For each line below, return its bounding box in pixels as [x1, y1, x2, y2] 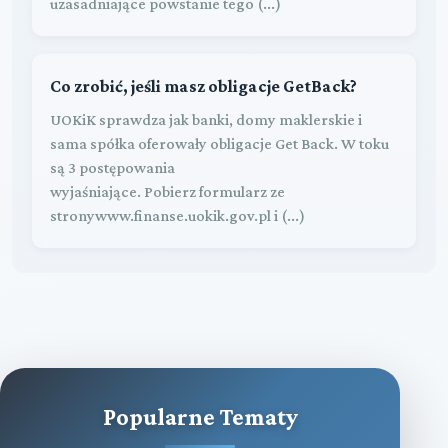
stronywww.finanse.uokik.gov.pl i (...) [50, 206, 305, 224]
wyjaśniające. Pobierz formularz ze [50, 182, 285, 200]
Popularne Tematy [102, 402, 298, 430]
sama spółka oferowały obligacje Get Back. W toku [50, 134, 389, 152]
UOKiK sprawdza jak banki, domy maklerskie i [50, 110, 362, 128]
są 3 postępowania [50, 158, 175, 176]
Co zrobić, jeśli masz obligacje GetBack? [50, 75, 357, 96]
